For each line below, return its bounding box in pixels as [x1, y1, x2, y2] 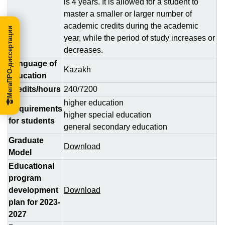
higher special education [64, 110, 151, 119]
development [9, 186, 58, 194]
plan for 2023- [9, 198, 60, 206]
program [9, 174, 41, 182]
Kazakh [64, 65, 95, 74]
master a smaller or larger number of [64, 10, 192, 18]
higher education [64, 98, 124, 107]
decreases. [64, 46, 103, 54]
